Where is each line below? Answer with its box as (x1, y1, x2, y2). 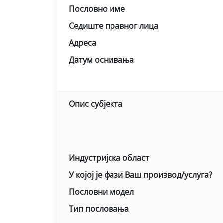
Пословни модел (69, 186, 134, 197)
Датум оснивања (69, 54, 134, 65)
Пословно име (69, 3, 125, 14)
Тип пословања (69, 203, 129, 214)
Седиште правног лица (69, 20, 158, 31)
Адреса (69, 37, 96, 48)
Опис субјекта (69, 98, 122, 109)
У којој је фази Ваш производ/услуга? (69, 169, 212, 180)
